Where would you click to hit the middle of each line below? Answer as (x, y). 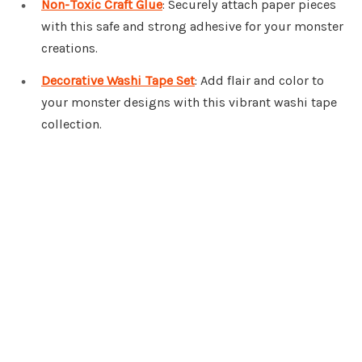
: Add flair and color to (259, 81)
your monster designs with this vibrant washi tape (189, 103)
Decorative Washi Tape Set (118, 81)
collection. (72, 124)
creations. (69, 48)
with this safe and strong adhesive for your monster (192, 27)
